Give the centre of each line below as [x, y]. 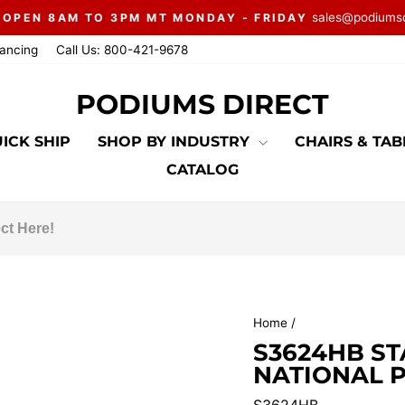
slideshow [235, 57]
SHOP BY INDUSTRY [176, 141]
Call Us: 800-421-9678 [122, 49]
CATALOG [202, 169]
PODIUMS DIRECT [202, 105]
